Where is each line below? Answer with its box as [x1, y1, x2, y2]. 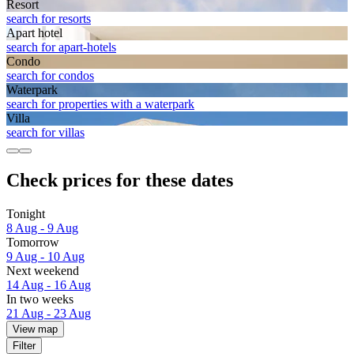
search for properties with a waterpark [6, 97, 194, 111]
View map [13, 323, 58, 336]
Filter [13, 340, 36, 352]
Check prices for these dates [6, 170, 233, 191]
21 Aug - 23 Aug [6, 307, 91, 321]
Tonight [6, 207, 45, 221]
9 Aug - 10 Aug [6, 250, 85, 264]
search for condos [6, 69, 94, 83]
